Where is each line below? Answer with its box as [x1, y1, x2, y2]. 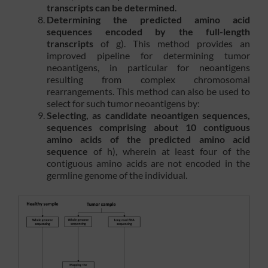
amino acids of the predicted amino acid [47, 133, 250, 145]
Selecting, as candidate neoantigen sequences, [47, 109, 250, 121]
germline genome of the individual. [47, 169, 187, 181]
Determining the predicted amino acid [47, 14, 250, 26]
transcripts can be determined [47, 2, 175, 14]
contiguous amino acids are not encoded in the [47, 157, 250, 169]
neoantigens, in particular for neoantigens [47, 62, 250, 74]
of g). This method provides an [93, 38, 250, 50]
